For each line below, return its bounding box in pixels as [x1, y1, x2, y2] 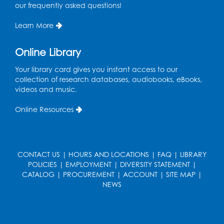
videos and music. [15, 84, 77, 93]
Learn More [15, 20, 53, 29]
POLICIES [27, 159, 57, 168]
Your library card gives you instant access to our [15, 64, 177, 73]
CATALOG [22, 169, 54, 178]
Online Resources [15, 104, 73, 113]
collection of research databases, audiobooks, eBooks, [15, 74, 202, 83]
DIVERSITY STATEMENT [119, 159, 190, 168]
